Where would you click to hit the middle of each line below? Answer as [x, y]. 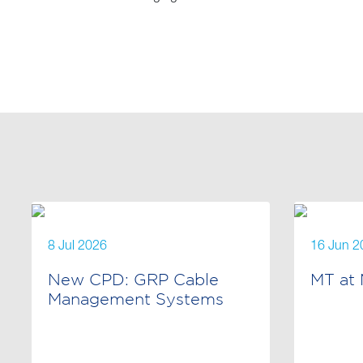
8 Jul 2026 [77, 247]
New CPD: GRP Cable [133, 279]
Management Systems [136, 299]
